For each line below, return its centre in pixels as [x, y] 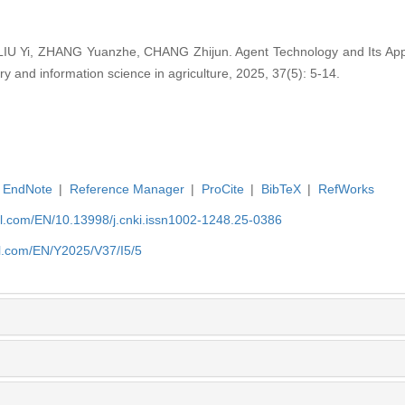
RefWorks [346, 189]
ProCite [222, 189]
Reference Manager [127, 189]
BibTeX [281, 189]
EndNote [27, 189]
